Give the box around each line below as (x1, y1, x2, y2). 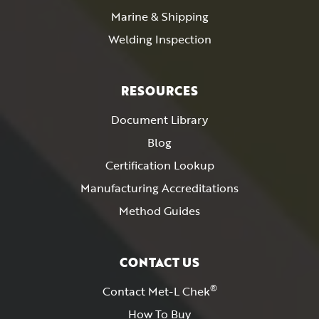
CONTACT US (120, 253, 199, 271)
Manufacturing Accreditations (80, 179, 239, 197)
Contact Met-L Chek (102, 283, 210, 300)
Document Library (111, 111, 208, 128)
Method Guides (119, 202, 200, 219)
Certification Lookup (105, 157, 214, 174)
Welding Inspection (108, 31, 211, 48)
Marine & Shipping (110, 8, 209, 25)
